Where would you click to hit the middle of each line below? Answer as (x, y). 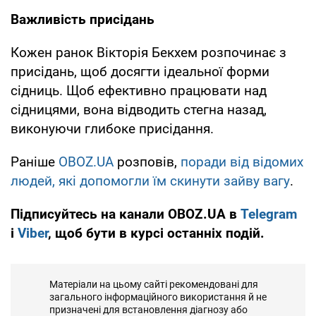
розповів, (147, 162)
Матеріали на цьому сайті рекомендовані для (154, 284)
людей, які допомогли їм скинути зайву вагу (150, 181)
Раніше (33, 162)
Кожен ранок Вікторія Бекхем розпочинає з (148, 52)
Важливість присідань (84, 19)
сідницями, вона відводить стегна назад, (139, 109)
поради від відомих (242, 162)
